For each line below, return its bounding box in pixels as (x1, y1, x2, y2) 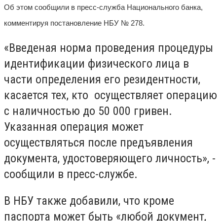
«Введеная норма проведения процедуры (4, 41, 213, 55)
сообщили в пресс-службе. (4, 167, 138, 182)
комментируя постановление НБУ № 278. (4, 18, 145, 27)
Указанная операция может (4, 120, 144, 134)
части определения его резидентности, (4, 73, 200, 87)
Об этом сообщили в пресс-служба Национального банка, (4, 2, 203, 11)
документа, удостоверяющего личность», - (4, 151, 216, 166)
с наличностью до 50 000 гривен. (4, 104, 172, 118)
